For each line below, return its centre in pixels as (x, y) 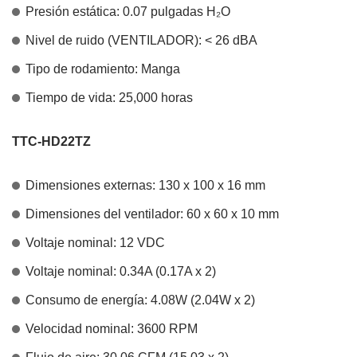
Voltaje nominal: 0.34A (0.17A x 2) (121, 271)
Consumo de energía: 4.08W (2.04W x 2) (140, 300)
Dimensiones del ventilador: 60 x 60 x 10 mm (152, 214)
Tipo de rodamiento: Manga (103, 69)
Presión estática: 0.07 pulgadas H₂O (128, 11)
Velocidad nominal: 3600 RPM (112, 328)
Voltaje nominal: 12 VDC (95, 242)
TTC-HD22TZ (51, 141)
